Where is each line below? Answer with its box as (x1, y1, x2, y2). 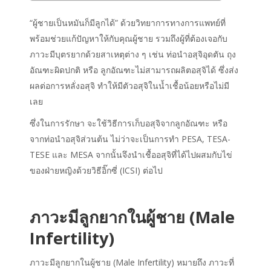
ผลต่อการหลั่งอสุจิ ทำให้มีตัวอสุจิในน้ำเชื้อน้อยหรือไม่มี (30, 80, 229, 92)
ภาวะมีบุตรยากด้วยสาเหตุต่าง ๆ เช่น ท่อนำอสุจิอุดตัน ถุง (30, 48, 236, 60)
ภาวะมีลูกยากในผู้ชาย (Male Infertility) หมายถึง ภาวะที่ (30, 256, 234, 269)
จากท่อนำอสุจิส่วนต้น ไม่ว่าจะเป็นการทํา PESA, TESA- (30, 133, 230, 145)
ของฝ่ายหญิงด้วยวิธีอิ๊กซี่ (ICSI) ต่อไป (30, 165, 163, 177)
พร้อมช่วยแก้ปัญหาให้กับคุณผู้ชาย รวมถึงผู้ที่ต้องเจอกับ (30, 33, 227, 45)
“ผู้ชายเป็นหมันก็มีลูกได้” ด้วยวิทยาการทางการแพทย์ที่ (30, 17, 226, 29)
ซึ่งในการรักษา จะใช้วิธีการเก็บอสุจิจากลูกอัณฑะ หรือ (30, 117, 227, 129)
